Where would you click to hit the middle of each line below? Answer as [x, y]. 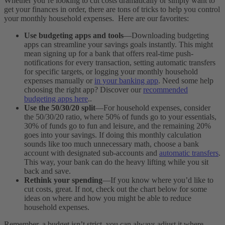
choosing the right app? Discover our [84, 89]
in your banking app [126, 80]
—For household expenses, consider [153, 107]
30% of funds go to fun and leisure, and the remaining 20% [118, 126]
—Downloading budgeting [166, 35]
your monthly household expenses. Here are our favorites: [97, 18]
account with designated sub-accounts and [92, 153]
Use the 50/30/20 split [60, 107]
